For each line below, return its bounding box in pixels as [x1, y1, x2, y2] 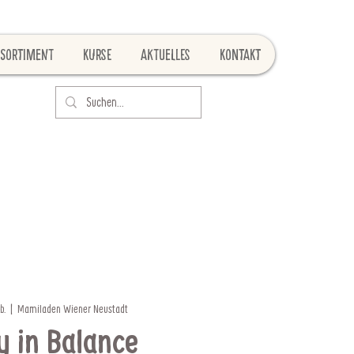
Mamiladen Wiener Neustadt [17, 300, 129, 316]
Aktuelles [141, 45, 190, 64]
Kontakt [220, 45, 261, 64]
